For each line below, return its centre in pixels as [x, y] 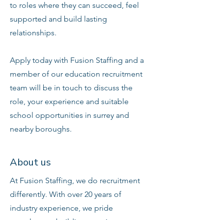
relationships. [33, 33]
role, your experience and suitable [69, 101]
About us [30, 162]
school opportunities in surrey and [69, 115]
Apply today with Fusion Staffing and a [77, 60]
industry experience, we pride [61, 208]
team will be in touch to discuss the [71, 88]
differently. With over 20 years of [66, 194]
